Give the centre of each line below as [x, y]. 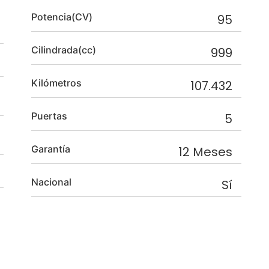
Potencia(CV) [62, 17]
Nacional [51, 182]
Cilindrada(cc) [64, 50]
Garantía [51, 149]
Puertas [49, 116]
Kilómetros [56, 83]
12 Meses [213, 152]
